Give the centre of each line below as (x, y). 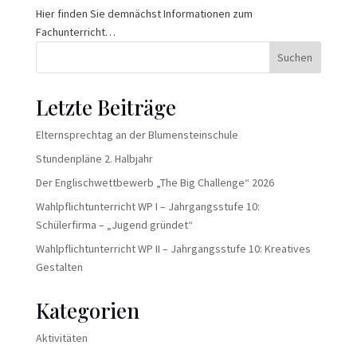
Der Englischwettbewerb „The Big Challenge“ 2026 (155, 183)
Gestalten (59, 267)
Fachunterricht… (75, 32)
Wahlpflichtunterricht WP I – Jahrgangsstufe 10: (147, 207)
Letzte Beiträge (106, 108)
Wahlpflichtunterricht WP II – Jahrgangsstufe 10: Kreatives (173, 249)
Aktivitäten (61, 338)
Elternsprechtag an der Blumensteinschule (137, 135)
